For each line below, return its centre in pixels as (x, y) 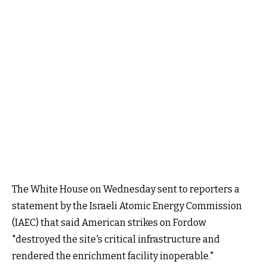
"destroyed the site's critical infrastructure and (116, 239)
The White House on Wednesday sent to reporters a (126, 189)
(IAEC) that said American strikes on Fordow (109, 222)
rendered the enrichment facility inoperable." (113, 256)
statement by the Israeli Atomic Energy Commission (127, 206)
